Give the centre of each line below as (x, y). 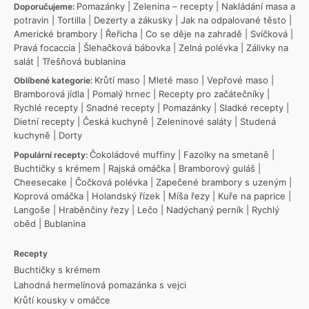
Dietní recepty (44, 122)
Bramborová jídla (49, 94)
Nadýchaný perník (205, 209)
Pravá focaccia (44, 48)
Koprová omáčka (49, 196)
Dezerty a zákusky (133, 20)
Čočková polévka (111, 182)
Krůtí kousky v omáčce (62, 300)
